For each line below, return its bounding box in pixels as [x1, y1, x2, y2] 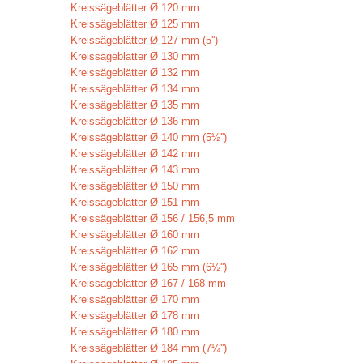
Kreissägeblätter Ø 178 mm [70, 310, 199, 322]
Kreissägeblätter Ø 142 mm [70, 147, 199, 160]
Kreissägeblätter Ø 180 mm [70, 326, 199, 338]
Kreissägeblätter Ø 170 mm [70, 293, 199, 305]
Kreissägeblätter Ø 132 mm [70, 66, 199, 79]
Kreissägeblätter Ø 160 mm [70, 228, 199, 241]
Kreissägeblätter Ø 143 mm [70, 164, 199, 176]
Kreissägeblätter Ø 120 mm [70, 2, 199, 14]
